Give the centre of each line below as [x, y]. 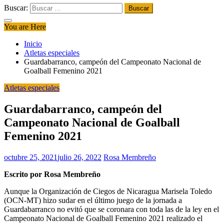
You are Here [25, 27]
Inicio [33, 44]
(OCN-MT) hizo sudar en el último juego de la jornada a [93, 200]
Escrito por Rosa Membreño [52, 174]
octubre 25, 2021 [31, 157]
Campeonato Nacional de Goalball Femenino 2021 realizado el [103, 218]
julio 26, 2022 [79, 157]
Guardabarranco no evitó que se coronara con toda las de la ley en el [111, 209]
